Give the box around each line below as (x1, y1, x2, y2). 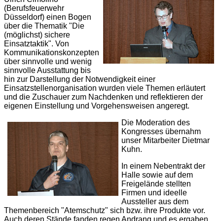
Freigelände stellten (121, 180, 191, 188)
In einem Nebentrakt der (121, 162, 205, 170)
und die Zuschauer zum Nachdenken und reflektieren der (4, 93, 203, 101)
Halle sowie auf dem (121, 171, 193, 179)
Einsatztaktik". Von (4, 39, 69, 48)
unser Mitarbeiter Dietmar (121, 136, 210, 145)
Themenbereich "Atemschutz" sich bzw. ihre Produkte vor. (4, 206, 205, 215)
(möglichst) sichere (4, 31, 70, 39)
